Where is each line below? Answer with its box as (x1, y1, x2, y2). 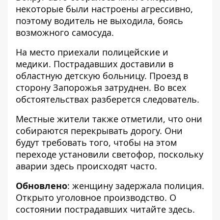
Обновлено (16, 180, 67, 192)
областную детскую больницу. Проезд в (16, 70, 188, 82)
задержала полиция (115, 180, 202, 192)
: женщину (67, 180, 115, 192)
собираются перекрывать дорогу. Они (16, 125, 183, 137)
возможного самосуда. (16, 27, 114, 38)
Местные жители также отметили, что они (16, 113, 202, 125)
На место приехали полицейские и (16, 46, 168, 58)
